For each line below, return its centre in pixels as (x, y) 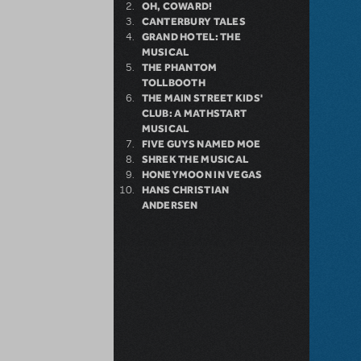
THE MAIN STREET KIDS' (202, 98)
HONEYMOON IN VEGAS (202, 175)
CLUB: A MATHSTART (194, 114)
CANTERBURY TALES (193, 22)
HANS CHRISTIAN (185, 190)
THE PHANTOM (179, 68)
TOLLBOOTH (174, 83)
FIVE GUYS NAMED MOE (201, 144)
